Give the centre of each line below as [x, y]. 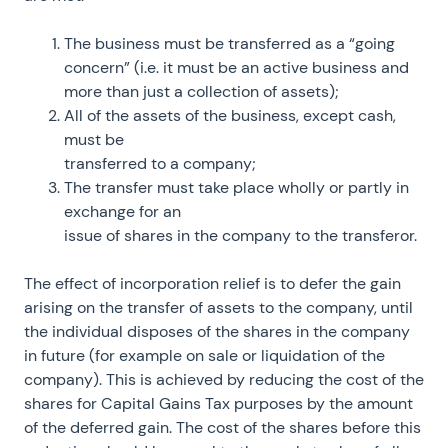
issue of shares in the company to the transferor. [240, 235]
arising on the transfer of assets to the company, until [218, 307]
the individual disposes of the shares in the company [217, 331]
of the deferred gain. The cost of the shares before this [222, 427]
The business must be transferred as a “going [229, 43]
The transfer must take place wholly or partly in [236, 187]
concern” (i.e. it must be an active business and [236, 67]
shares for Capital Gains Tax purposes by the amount [218, 403]
